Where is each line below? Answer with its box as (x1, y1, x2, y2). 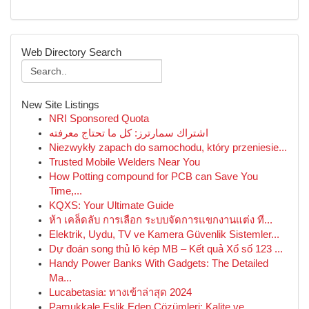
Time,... (49, 186, 82, 197)
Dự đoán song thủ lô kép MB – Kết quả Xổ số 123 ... (49, 243, 283, 255)
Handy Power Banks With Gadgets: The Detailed (49, 258, 268, 269)
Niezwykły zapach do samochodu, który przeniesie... (49, 142, 287, 153)
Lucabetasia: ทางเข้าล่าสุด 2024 (49, 287, 192, 298)
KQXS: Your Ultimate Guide (49, 200, 174, 211)
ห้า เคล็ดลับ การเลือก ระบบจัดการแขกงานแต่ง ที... (49, 215, 272, 226)
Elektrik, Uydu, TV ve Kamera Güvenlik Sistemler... (49, 229, 279, 240)
